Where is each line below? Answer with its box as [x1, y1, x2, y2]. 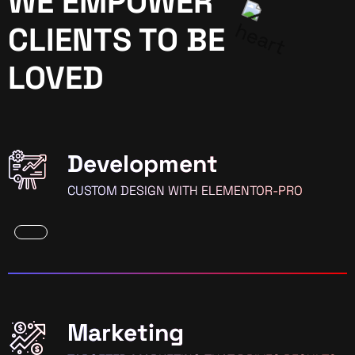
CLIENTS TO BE [8, 19, 225, 60]
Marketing [67, 316, 184, 348]
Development [67, 147, 218, 179]
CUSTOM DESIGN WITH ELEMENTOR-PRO [67, 181, 303, 199]
